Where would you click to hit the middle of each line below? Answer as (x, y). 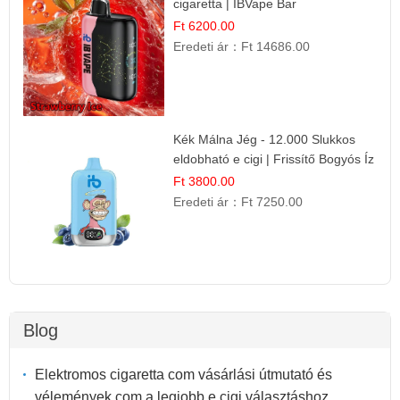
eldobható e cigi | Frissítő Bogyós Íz (274, 158)
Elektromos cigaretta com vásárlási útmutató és (183, 374)
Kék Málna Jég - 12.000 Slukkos (265, 139)
